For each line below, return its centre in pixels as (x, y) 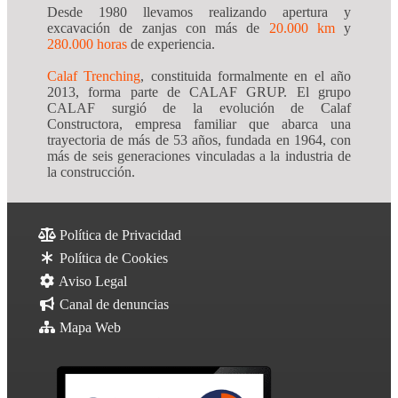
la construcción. (93, 172)
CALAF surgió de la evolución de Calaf (199, 108)
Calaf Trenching (94, 76)
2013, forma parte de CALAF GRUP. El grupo (199, 92)
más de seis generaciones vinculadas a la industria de (199, 156)
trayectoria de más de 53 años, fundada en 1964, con (199, 140)
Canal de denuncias (112, 305)
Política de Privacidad (119, 235)
